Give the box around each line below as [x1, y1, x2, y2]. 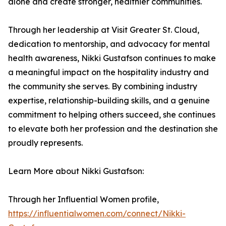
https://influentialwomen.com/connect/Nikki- [8, 208, 186, 218]
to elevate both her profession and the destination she [8, 124, 218, 134]
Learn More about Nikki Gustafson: [8, 166, 144, 176]
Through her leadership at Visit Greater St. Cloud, [8, 25, 199, 35]
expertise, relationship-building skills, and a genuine [8, 95, 210, 105]
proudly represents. [8, 138, 83, 148]
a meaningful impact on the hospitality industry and [8, 67, 209, 77]
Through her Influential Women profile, [8, 194, 159, 204]
